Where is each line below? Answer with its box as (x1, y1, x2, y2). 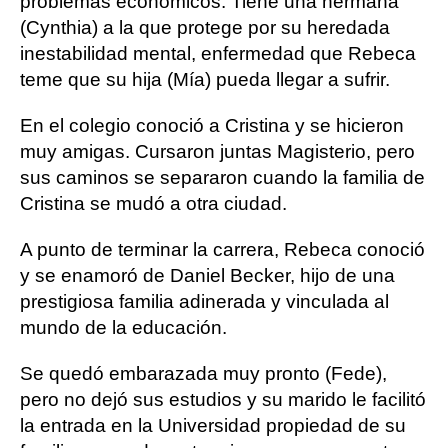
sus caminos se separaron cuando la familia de (20, 167, 425, 188)
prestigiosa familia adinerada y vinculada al (20, 291, 389, 312)
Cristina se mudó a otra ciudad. (20, 193, 287, 214)
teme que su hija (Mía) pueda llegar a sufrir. (20, 69, 390, 90)
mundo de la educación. (20, 317, 227, 338)
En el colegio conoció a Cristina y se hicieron (20, 115, 404, 136)
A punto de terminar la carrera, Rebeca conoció (20, 239, 425, 260)
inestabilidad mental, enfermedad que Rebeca (20, 43, 416, 64)
